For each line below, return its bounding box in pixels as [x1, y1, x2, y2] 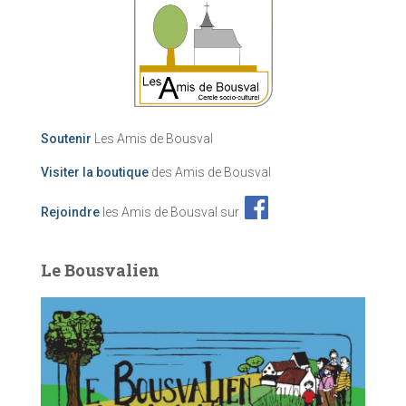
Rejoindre [41, 204, 100, 219]
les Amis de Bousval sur [100, 204, 245, 219]
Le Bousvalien [41, 258, 159, 281]
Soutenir [41, 130, 92, 146]
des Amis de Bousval [149, 164, 271, 179]
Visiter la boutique [41, 164, 149, 179]
